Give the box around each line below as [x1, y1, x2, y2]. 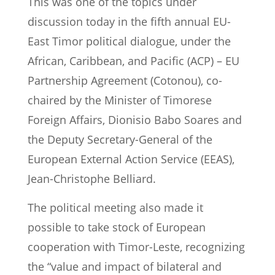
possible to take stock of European [28, 220, 206, 235]
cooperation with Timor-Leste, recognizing [28, 239, 245, 255]
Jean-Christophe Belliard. [28, 171, 156, 187]
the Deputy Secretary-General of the [28, 132, 212, 147]
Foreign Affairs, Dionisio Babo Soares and [28, 112, 242, 128]
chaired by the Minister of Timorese [28, 93, 212, 108]
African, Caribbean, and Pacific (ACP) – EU [28, 53, 239, 69]
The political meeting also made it [28, 200, 203, 215]
